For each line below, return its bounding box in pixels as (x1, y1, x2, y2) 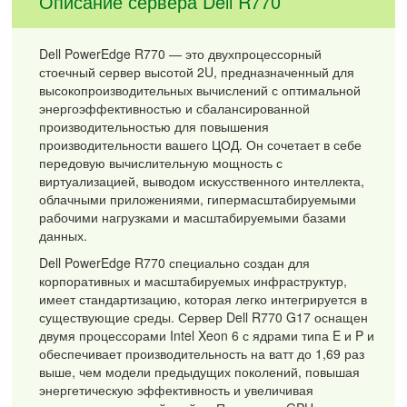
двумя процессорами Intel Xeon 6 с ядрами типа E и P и (39, 325, 375, 344)
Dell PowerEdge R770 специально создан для (39, 253, 311, 272)
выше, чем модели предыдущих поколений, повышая (39, 362, 361, 381)
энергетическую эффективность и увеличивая (39, 380, 314, 399)
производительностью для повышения (39, 116, 270, 135)
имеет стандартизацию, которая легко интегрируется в (39, 289, 368, 308)
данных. (39, 225, 88, 244)
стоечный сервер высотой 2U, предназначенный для (39, 62, 355, 81)
